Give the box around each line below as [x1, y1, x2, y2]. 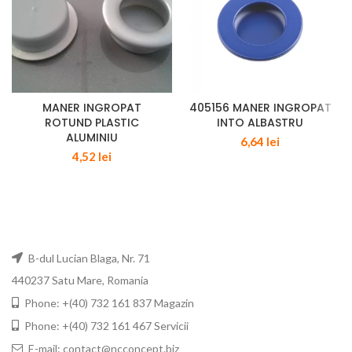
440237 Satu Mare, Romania [12, 273, 148, 288]
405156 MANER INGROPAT [189, 100, 332, 116]
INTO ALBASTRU [217, 115, 303, 131]
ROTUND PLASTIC [45, 115, 139, 131]
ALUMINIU [66, 130, 118, 146]
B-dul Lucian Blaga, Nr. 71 [26, 251, 150, 266]
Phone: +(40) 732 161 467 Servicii [22, 319, 189, 333]
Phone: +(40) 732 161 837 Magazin [22, 296, 194, 310]
